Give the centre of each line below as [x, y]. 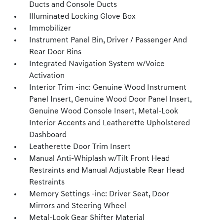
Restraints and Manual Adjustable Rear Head [107, 171]
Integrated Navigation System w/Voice [97, 64]
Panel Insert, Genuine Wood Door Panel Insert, [110, 100]
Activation [47, 76]
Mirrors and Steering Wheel [78, 206]
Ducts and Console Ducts [73, 5]
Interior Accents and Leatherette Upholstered [110, 123]
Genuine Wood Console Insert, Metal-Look [104, 111]
